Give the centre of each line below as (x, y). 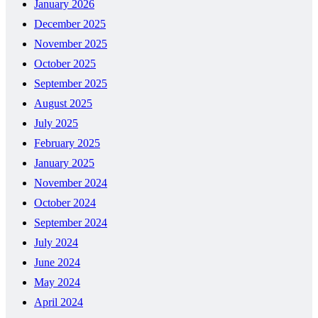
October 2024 (65, 202)
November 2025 (71, 43)
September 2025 (71, 83)
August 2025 (63, 103)
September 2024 (71, 222)
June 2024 (57, 262)
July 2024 (56, 242)
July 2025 (56, 123)
